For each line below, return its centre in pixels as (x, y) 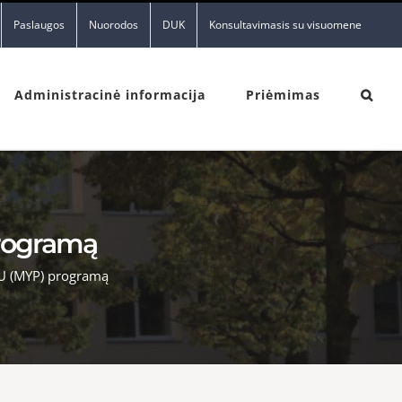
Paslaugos (39, 25)
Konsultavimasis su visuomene (285, 25)
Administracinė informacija (110, 95)
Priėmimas (283, 95)
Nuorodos (114, 25)
